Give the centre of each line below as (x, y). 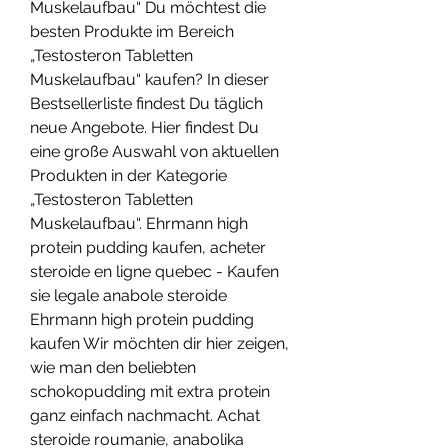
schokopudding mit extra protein (150, 392)
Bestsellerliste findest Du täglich (146, 104)
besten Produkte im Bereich (132, 32)
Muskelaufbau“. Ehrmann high (139, 224)
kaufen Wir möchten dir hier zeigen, (159, 344)
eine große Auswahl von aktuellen (154, 152)
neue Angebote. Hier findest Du (144, 128)
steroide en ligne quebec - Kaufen (154, 272)
